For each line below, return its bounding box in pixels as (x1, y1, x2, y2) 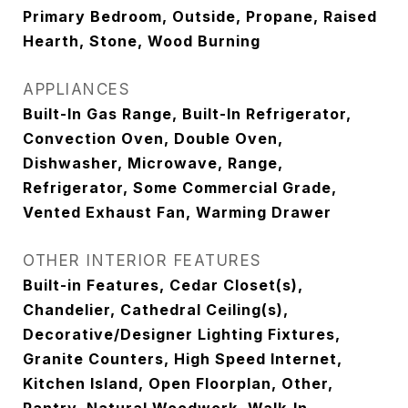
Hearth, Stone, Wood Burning (23, 32, 260, 50)
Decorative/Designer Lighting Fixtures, (23, 325, 341, 343)
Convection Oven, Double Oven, (23, 129, 283, 148)
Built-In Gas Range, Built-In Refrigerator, (23, 105, 352, 123)
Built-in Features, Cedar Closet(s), (23, 276, 303, 294)
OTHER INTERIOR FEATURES (23, 251, 262, 270)
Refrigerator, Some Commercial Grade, (23, 178, 337, 197)
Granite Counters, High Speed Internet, (23, 350, 342, 368)
